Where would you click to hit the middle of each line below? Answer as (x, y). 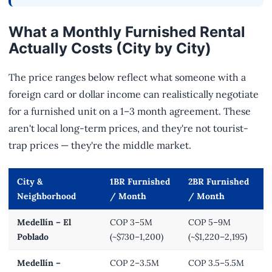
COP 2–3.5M (134, 263)
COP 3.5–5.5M (216, 263)
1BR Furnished (140, 182)
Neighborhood (46, 196)
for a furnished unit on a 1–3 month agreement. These (130, 111)
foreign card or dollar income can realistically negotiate (134, 94)
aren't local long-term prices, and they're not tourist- (128, 128)
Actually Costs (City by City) (110, 49)
